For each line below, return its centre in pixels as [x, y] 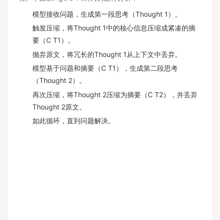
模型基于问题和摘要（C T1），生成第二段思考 [105, 68]
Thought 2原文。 [59, 107]
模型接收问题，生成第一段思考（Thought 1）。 [107, 14]
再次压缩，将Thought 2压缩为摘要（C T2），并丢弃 [115, 94]
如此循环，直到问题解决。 [74, 121]
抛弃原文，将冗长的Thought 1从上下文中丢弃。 [107, 54]
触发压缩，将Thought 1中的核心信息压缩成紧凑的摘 [114, 28]
